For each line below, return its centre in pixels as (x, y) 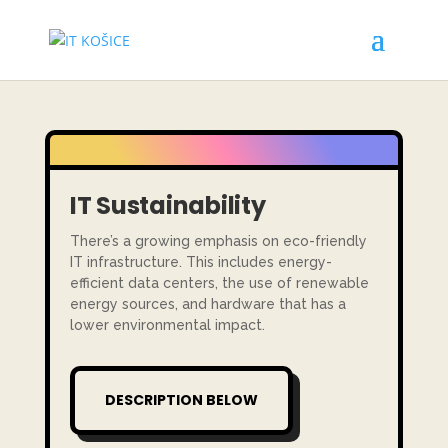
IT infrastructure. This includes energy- (200, 262)
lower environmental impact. (167, 325)
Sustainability (183, 205)
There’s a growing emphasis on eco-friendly (218, 241)
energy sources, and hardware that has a (207, 304)
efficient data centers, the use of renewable (219, 283)
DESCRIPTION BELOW (181, 400)
